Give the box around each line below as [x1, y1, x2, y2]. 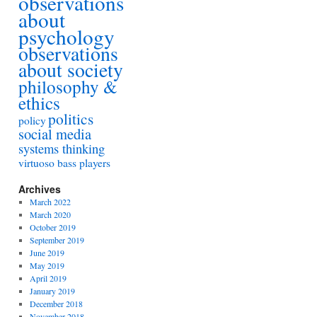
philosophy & [18, 74, 117, 98]
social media [18, 124, 91, 144]
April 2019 [29, 272, 67, 284]
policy [18, 113, 46, 127]
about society [18, 57, 123, 83]
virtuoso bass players [18, 156, 110, 170]
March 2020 [29, 209, 71, 220]
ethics [18, 91, 60, 115]
